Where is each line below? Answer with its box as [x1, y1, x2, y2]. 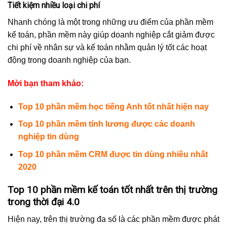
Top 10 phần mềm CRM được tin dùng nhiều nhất [18, 149, 208, 159]
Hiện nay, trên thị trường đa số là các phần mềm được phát [8, 215, 219, 224]
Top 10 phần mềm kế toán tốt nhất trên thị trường [8, 183, 217, 196]
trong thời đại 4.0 [8, 196, 80, 208]
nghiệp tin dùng [18, 132, 79, 141]
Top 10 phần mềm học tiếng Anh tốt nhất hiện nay [18, 102, 209, 111]
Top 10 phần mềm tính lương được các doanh [18, 120, 195, 129]
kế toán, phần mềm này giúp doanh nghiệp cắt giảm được [8, 30, 215, 40]
